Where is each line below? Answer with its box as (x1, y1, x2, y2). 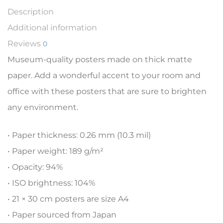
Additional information (7, 23, 97, 33)
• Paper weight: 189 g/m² (7, 146, 104, 156)
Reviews (7, 39, 43, 49)
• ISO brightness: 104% (7, 178, 95, 188)
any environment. (7, 103, 78, 112)
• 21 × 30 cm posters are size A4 (7, 194, 129, 204)
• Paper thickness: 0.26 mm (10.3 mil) (7, 130, 151, 140)
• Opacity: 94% (7, 162, 63, 172)
